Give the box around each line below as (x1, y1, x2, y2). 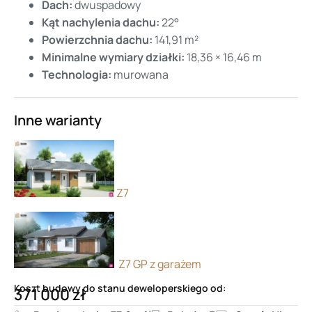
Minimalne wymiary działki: (42, 49, 185, 65)
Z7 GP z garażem (114, 256, 201, 272)
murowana (111, 67, 169, 83)
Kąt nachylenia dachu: (42, 15, 159, 31)
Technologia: (42, 67, 111, 83)
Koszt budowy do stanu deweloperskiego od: (14, 281, 226, 295)
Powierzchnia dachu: (42, 32, 153, 48)
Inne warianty (14, 111, 102, 130)
